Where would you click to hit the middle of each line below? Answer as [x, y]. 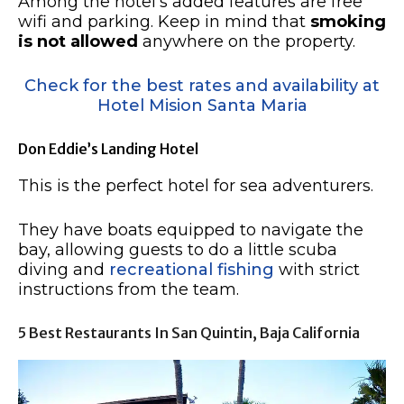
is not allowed [78, 41]
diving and [64, 269]
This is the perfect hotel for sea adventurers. [196, 185]
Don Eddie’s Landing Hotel [108, 148]
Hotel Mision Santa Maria [202, 105]
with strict [317, 269]
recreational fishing [192, 269]
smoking [348, 21]
